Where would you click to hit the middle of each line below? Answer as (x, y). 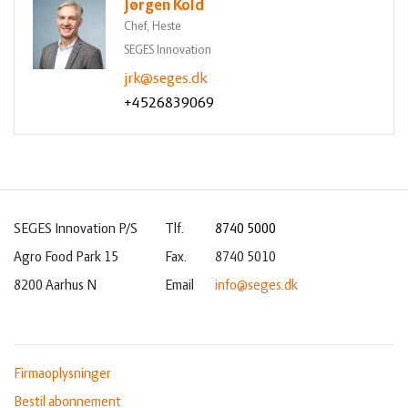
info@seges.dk (256, 286)
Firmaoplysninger (62, 374)
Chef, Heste (153, 27)
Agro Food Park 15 (66, 258)
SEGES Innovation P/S (76, 229)
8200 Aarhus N (55, 286)
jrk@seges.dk (165, 79)
